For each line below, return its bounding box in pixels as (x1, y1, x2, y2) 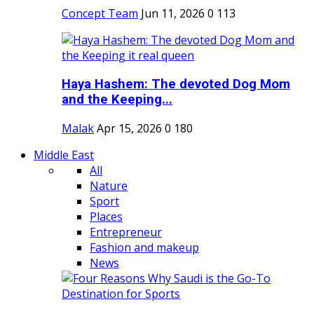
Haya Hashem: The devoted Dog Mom (62, 76, 290, 93)
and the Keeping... (62, 92, 172, 108)
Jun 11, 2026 (141, 6, 205, 22)
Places (90, 208, 123, 224)
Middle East (34, 146, 94, 163)
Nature (90, 177, 128, 193)
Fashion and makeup (90, 239, 199, 255)
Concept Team (62, 6, 138, 22)
